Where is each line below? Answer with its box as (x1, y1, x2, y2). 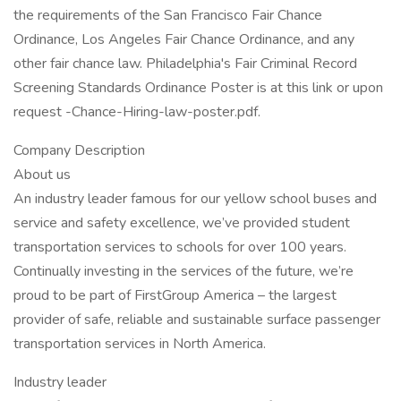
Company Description (13, 141, 145, 160)
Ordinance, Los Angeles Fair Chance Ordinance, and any (13, 30, 354, 49)
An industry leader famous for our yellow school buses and (13, 189, 377, 209)
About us (13, 165, 71, 184)
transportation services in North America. (13, 334, 266, 354)
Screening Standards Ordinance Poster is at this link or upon (13, 78, 383, 98)
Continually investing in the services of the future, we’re (13, 261, 354, 281)
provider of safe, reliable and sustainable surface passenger (13, 310, 380, 329)
